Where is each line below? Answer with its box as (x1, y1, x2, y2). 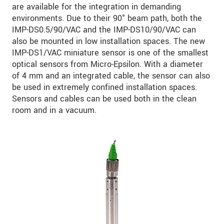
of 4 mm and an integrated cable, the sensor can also (12, 69, 210, 81)
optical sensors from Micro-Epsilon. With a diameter (12, 58, 203, 70)
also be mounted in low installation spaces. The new (12, 35, 205, 47)
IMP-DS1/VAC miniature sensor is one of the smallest (12, 46, 208, 58)
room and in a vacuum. (12, 104, 96, 116)
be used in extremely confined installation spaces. (12, 81, 197, 93)
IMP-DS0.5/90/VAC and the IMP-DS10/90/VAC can (12, 23, 196, 35)
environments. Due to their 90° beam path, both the (12, 12, 202, 24)
